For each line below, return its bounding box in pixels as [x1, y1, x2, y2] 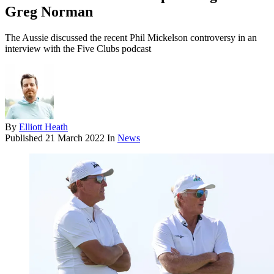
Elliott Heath [19, 122, 68, 133]
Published [5, 133, 45, 144]
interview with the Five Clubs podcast [5, 43, 151, 54]
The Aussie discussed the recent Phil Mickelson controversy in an [5, 32, 257, 43]
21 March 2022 [45, 133, 105, 144]
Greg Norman [5, 4, 93, 20]
